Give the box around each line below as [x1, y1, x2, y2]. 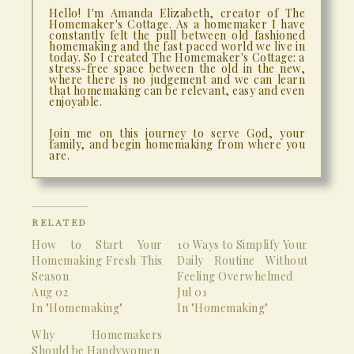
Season [32, 268, 69, 284]
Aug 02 [32, 284, 68, 299]
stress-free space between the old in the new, [49, 60, 305, 76]
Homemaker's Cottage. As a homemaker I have [49, 16, 305, 32]
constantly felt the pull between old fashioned [49, 27, 305, 43]
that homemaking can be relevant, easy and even [49, 82, 305, 98]
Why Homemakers [32, 326, 163, 342]
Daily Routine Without [177, 252, 308, 268]
